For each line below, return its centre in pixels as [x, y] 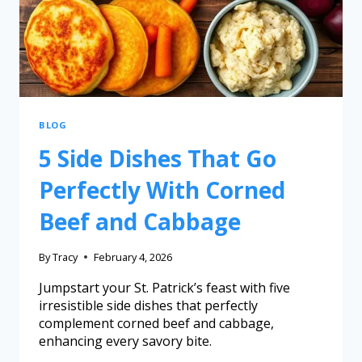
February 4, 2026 [133, 257]
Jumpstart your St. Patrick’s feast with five [164, 288]
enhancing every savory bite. [125, 341]
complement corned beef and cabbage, [156, 324]
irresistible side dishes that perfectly [148, 306]
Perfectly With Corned [162, 190]
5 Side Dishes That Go [158, 159]
